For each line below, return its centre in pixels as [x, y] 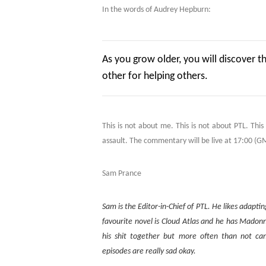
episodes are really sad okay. [149, 251]
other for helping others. [155, 76]
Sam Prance [122, 174]
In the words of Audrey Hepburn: [156, 9]
